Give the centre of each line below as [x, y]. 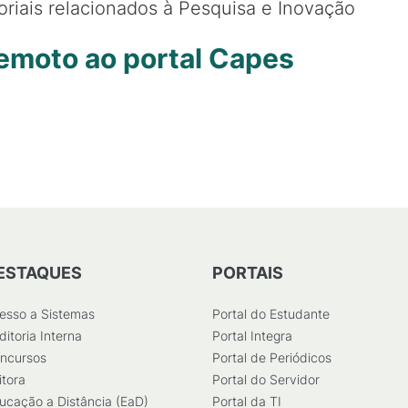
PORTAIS [248, 273]
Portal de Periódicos [272, 357]
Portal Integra [252, 336]
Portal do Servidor [266, 379]
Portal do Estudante [271, 314]
